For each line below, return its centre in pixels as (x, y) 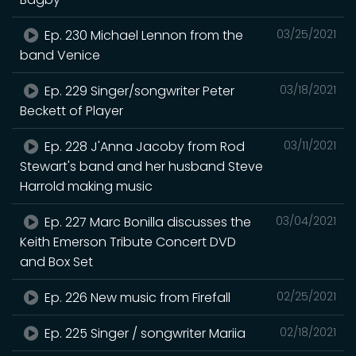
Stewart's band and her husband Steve (141, 166)
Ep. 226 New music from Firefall (136, 297)
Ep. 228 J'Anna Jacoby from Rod (143, 146)
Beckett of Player (72, 110)
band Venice (60, 55)
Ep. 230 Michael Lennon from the (143, 35)
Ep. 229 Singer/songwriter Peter (138, 91)
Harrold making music (86, 186)
